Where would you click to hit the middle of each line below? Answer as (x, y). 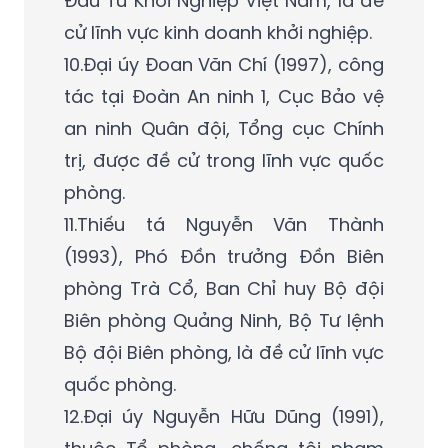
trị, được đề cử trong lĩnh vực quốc (224, 160)
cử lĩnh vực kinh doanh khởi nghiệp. (218, 32)
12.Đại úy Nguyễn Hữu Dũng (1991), (224, 416)
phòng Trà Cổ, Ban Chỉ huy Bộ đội (224, 288)
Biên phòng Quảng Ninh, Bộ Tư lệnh (224, 320)
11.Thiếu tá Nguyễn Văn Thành (224, 224)
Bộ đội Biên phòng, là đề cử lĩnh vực (224, 352)
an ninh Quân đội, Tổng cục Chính (224, 128)
